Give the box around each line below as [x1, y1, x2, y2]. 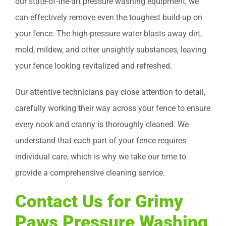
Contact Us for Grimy [15, 191, 183, 212]
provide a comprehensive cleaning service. [15, 168, 165, 178]
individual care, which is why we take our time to [15, 152, 186, 162]
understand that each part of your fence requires [15, 136, 186, 146]
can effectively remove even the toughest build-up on [15, 13, 202, 23]
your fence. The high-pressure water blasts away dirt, [15, 29, 202, 39]
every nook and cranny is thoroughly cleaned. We [15, 120, 189, 130]
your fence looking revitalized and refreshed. [15, 61, 172, 71]
